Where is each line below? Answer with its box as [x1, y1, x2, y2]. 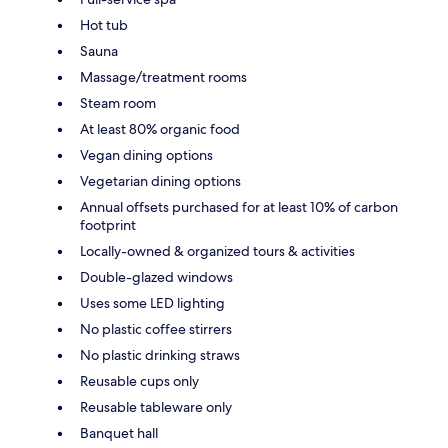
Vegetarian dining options [80, 171, 241, 190]
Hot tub [80, 15, 128, 34]
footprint [80, 215, 136, 234]
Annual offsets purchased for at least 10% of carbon [80, 197, 398, 216]
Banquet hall [80, 423, 158, 442]
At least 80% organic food [80, 119, 240, 138]
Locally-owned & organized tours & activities [80, 241, 355, 260]
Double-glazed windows [80, 267, 233, 286]
